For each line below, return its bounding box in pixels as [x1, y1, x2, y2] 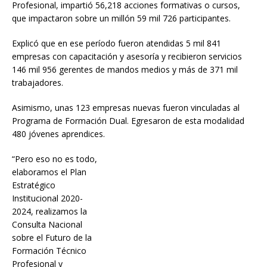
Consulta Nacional [12, 218, 82, 230]
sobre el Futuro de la [12, 231, 92, 243]
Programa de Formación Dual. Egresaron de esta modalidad [12, 114, 244, 126]
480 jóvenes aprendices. [12, 128, 105, 139]
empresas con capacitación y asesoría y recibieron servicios [12, 50, 242, 62]
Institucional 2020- [12, 192, 83, 204]
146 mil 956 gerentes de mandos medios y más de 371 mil [12, 63, 238, 75]
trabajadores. [12, 76, 63, 88]
